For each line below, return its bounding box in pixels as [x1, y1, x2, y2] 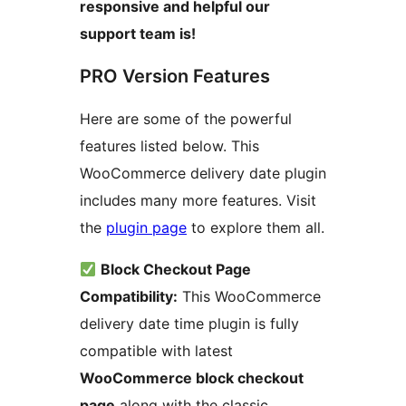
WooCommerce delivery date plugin [80, 164, 326, 183]
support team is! [80, 24, 196, 43]
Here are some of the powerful [80, 110, 292, 129]
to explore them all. [187, 218, 324, 237]
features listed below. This [80, 137, 259, 156]
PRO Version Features [80, 65, 270, 88]
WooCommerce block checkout [80, 369, 304, 388]
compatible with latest [80, 342, 233, 361]
